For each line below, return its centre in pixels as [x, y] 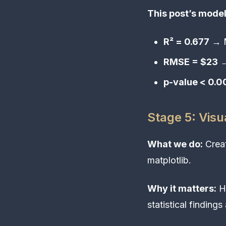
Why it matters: [182, 188]
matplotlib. [169, 160]
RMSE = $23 [191, 62]
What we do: [175, 144]
